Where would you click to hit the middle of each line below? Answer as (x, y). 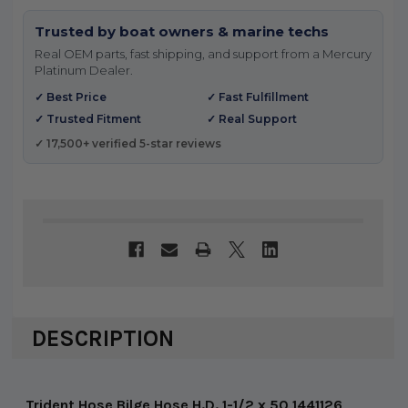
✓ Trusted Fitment (87, 118)
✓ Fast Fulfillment (258, 97)
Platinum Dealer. (83, 70)
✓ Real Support (252, 118)
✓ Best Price (70, 97)
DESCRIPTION (102, 338)
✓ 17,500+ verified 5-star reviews (127, 143)
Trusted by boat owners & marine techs (181, 31)
